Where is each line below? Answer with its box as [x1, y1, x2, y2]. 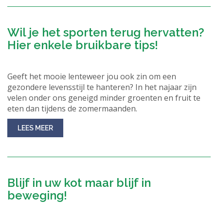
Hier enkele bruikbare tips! [7, 38, 158, 52]
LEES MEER [18, 124, 53, 132]
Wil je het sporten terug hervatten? [7, 25, 204, 39]
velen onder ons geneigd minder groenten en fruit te [7, 92, 200, 103]
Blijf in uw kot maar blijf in [7, 176, 151, 190]
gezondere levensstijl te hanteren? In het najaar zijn [7, 82, 197, 92]
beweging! [7, 188, 67, 202]
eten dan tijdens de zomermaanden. [7, 103, 137, 114]
